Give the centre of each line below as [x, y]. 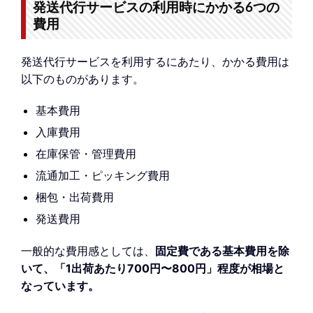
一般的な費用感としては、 [88, 251]
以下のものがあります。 [82, 79]
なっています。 [60, 286]
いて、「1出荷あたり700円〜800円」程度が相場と [153, 269]
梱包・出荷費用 [74, 197]
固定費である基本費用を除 [222, 251]
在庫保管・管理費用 [86, 154]
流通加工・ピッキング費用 [102, 176]
